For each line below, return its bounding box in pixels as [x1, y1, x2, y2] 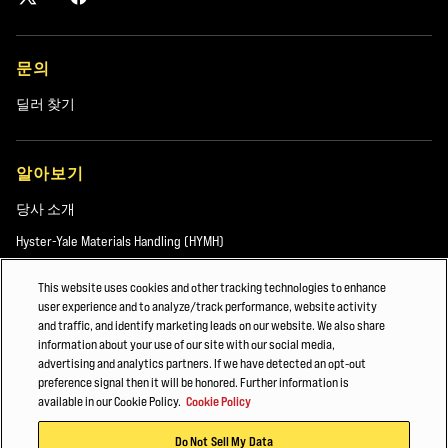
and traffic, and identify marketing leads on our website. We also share [38, 317, 386, 333]
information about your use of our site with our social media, [38, 336, 336, 352]
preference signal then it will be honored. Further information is [38, 374, 350, 390]
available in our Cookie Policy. [38, 393, 182, 409]
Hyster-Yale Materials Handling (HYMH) [16, 233, 224, 250]
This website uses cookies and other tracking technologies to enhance [38, 279, 387, 295]
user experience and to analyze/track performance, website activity [38, 298, 378, 314]
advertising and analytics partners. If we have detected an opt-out [38, 355, 367, 371]
